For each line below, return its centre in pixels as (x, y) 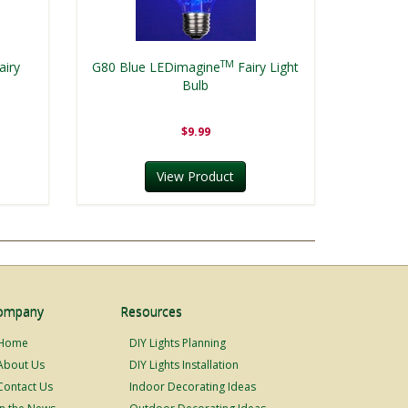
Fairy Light (267, 66)
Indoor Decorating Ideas (193, 386)
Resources (152, 311)
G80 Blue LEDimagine (157, 66)
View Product (196, 176)
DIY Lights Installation (184, 364)
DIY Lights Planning (178, 342)
